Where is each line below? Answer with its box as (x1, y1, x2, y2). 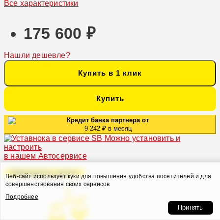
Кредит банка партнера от (67, 116, 149, 124)
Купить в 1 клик (78, 68, 142, 77)
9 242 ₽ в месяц (84, 124, 132, 132)
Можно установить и (102, 134, 181, 142)
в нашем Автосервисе (4, 151, 87, 160)
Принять (178, 204, 203, 211)
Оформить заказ (11, 168, 78, 177)
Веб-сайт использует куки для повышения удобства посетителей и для (5, 173, 212, 180)
